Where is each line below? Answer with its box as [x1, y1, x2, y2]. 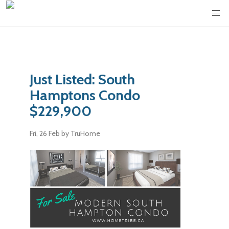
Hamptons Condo [30, 86, 141, 104]
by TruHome [61, 128, 101, 138]
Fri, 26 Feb [30, 128, 62, 138]
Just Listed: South [30, 71, 135, 88]
